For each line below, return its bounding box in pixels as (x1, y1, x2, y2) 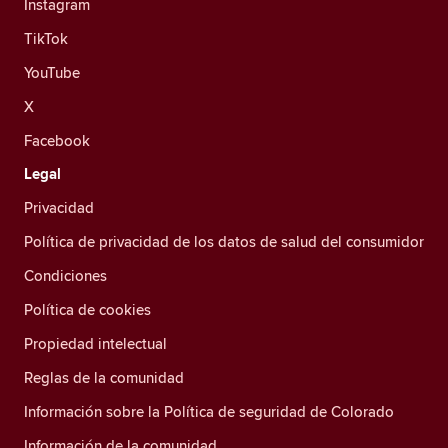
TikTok (24, 28, 68, 49)
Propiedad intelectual (24, 333, 167, 354)
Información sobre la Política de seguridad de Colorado (24, 401, 394, 422)
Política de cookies (24, 299, 151, 320)
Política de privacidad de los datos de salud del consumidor (24, 231, 424, 252)
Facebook (24, 130, 90, 151)
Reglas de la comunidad (24, 367, 184, 388)
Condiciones (24, 265, 107, 286)
